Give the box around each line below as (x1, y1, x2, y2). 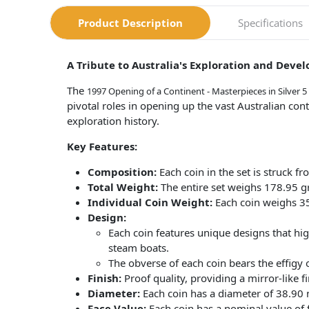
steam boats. (108, 241, 169, 255)
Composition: (88, 165, 157, 179)
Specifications (238, 16, 303, 30)
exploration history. (67, 114, 159, 128)
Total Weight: (88, 180, 158, 195)
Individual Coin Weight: (88, 195, 212, 210)
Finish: (88, 271, 121, 286)
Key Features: (67, 139, 137, 154)
